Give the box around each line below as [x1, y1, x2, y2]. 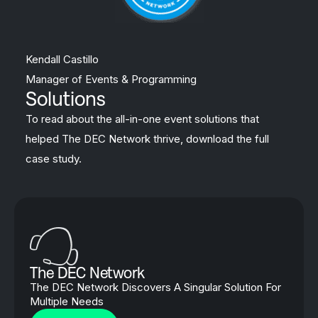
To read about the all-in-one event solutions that [26, 111, 260, 126]
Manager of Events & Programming [26, 72, 197, 86]
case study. [26, 151, 82, 165]
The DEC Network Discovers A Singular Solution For [30, 280, 281, 294]
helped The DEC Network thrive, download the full [26, 131, 270, 146]
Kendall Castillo [26, 52, 99, 66]
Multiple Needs [30, 294, 104, 308]
